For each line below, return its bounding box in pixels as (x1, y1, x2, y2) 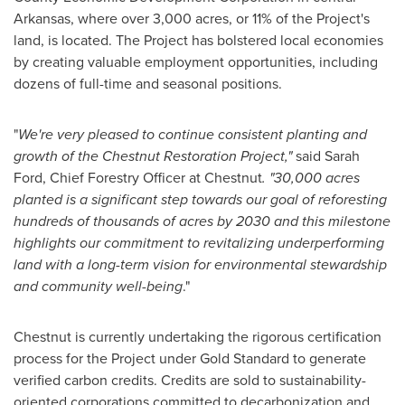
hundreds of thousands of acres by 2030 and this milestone (14, 211, 391, 231)
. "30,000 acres (262, 167, 360, 188)
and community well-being (14, 276, 183, 297)
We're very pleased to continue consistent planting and (18, 124, 367, 145)
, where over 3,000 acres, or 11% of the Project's (71, 8, 370, 29)
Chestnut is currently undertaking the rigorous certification (14, 326, 381, 347)
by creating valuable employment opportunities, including (14, 52, 378, 72)
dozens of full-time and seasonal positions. (14, 73, 282, 94)
